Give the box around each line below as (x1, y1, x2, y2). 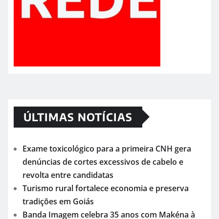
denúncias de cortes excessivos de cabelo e (22, 156, 183, 167)
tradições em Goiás (22, 196, 94, 207)
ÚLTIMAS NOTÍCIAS (23, 109, 132, 124)
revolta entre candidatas (22, 169, 113, 180)
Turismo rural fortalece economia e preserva (22, 182, 189, 194)
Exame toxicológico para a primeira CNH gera (22, 143, 191, 154)
